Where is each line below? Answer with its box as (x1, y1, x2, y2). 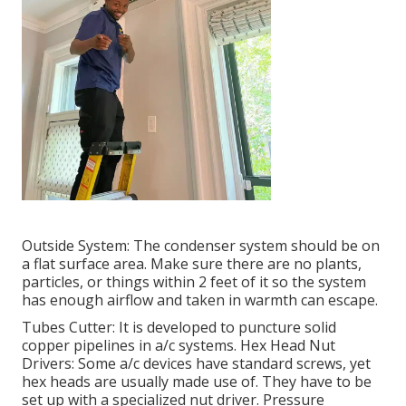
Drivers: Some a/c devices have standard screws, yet (22, 353, 371, 374)
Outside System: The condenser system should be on (22, 236, 380, 256)
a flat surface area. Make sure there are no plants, (22, 254, 362, 275)
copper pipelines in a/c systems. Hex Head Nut (22, 335, 335, 356)
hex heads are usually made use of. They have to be (22, 372, 372, 392)
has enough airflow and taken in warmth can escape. (22, 290, 378, 311)
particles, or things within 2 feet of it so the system (22, 272, 366, 293)
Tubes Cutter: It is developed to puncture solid (22, 317, 336, 338)
